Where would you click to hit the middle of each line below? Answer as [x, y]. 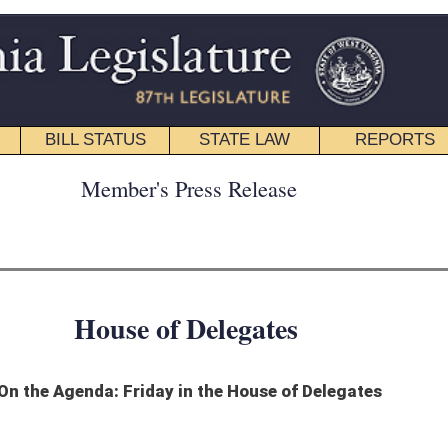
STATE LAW [47, 99]
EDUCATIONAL [261, 99]
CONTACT [368, 99]
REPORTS [154, 99]
